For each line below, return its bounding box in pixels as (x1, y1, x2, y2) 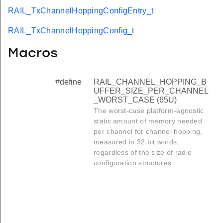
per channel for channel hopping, (94, 127, 203, 135)
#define (55, 77, 82, 86)
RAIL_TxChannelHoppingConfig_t (8, 26, 134, 35)
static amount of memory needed (94, 116, 203, 125)
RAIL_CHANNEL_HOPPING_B (94, 77, 207, 86)
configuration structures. (94, 158, 174, 167)
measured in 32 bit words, (94, 137, 179, 146)
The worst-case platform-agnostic (94, 106, 204, 114)
